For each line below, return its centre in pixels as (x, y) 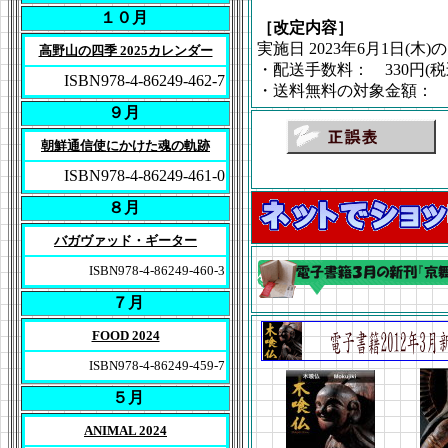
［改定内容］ (305, 27)
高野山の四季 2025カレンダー (125, 50)
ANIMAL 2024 (125, 430)
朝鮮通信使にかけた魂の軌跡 (125, 145)
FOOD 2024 (125, 335)
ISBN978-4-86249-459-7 (157, 365)
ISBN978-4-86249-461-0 (144, 175)
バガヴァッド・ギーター (125, 240)
